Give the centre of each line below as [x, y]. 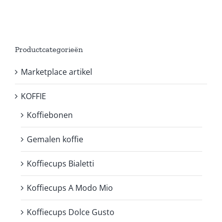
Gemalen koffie [55, 139]
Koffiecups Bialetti [60, 163]
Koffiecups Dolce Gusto [71, 212]
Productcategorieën [49, 49]
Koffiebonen [50, 115]
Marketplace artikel [56, 72]
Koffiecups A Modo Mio [70, 188]
